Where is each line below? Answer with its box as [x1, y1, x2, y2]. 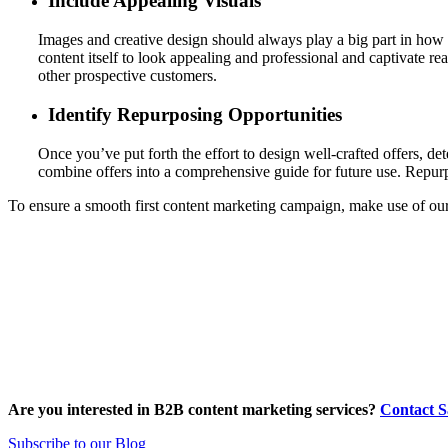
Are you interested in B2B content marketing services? [8, 400, 380, 418]
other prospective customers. [38, 67, 217, 85]
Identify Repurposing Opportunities [48, 103, 342, 125]
